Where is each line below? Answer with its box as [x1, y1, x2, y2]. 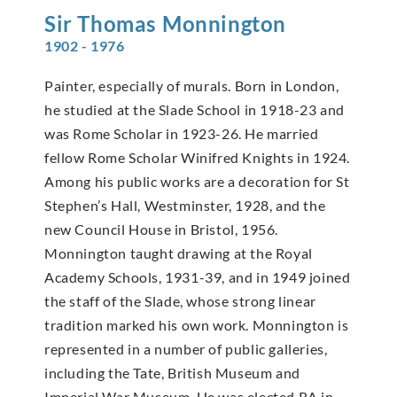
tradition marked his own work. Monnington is [44, 316, 349, 334]
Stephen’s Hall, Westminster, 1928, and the [44, 197, 326, 214]
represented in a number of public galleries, [44, 340, 328, 358]
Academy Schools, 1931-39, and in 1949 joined [44, 269, 351, 286]
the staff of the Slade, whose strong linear [44, 292, 316, 310]
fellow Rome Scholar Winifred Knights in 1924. [44, 149, 351, 167]
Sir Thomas [44, 11, 156, 37]
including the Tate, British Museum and [44, 364, 300, 382]
